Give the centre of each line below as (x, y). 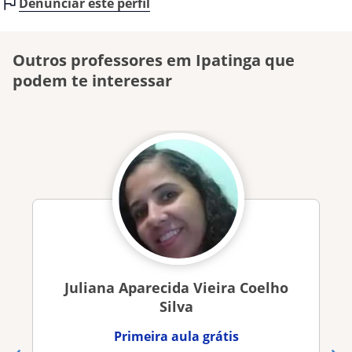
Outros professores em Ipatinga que (154, 60)
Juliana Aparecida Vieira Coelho (176, 288)
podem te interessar (92, 81)
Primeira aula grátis (176, 336)
